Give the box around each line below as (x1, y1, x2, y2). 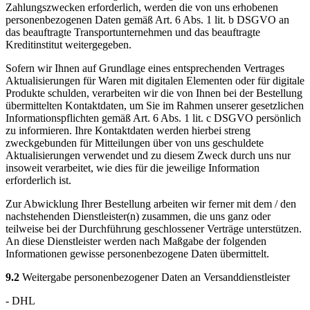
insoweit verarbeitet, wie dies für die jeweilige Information (6, 162, 259, 174)
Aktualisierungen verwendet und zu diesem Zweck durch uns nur (6, 149, 291, 162)
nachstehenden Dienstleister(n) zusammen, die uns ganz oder (6, 210, 271, 223)
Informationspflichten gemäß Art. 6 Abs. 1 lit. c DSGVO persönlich (6, 112, 301, 125)
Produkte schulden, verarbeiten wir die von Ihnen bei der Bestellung (6, 87, 302, 100)
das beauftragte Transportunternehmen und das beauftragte (6, 26, 260, 39)
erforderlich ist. (6, 174, 71, 187)
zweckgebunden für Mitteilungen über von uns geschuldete (6, 137, 264, 149)
